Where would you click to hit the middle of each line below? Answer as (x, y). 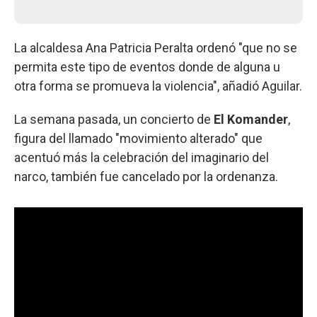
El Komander (249, 119)
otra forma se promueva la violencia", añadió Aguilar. (158, 86)
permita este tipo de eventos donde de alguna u (147, 67)
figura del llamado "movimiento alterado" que (138, 138)
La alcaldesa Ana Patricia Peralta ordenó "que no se (156, 47)
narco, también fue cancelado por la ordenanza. (146, 176)
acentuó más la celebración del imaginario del (142, 157)
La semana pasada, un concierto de (113, 119)
